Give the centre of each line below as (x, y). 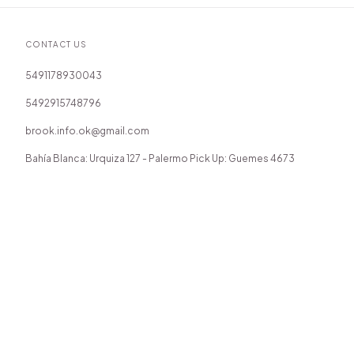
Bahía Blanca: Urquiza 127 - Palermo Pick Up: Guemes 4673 (160, 158)
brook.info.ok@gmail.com (87, 130)
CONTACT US (56, 44)
